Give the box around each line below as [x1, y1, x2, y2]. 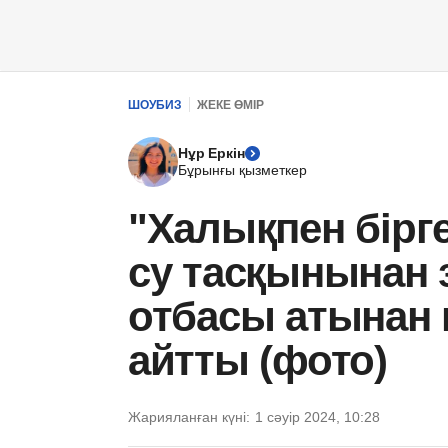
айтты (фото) [128, 337, 387, 384]
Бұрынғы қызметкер [178, 162, 307, 178]
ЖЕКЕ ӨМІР [197, 97, 264, 112]
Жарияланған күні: [128, 409, 250, 425]
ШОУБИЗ [128, 97, 182, 112]
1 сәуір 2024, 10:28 [255, 409, 380, 425]
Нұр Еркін [178, 145, 245, 161]
